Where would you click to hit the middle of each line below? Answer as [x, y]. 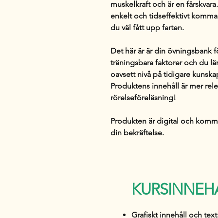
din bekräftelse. [137, 132]
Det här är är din [139, 51]
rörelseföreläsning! [143, 97]
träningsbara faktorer [146, 62]
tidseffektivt [169, 16]
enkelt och [130, 16]
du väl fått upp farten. [147, 27]
